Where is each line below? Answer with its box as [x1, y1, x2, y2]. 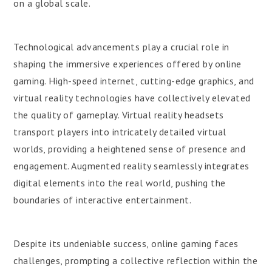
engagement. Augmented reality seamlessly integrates [13, 160, 250, 172]
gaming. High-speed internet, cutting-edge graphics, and [13, 75, 254, 87]
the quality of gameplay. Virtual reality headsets [13, 109, 224, 121]
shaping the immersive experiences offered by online [13, 58, 242, 70]
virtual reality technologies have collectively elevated [13, 92, 251, 104]
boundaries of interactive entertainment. [13, 194, 192, 206]
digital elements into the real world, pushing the [13, 177, 226, 189]
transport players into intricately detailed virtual [13, 126, 226, 138]
